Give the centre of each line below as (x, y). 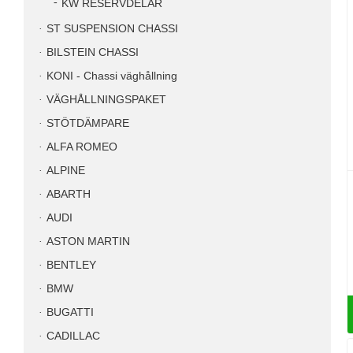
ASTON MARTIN (88, 242)
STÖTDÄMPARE (88, 123)
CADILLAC (73, 336)
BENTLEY (71, 265)
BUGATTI (70, 312)
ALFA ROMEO (82, 147)
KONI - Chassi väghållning (112, 76)
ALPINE (66, 171)
